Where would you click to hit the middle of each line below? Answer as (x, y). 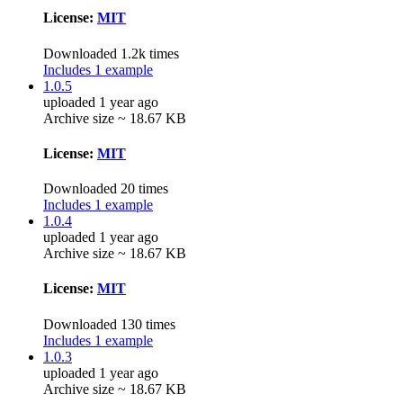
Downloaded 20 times (106, 189)
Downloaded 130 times (109, 324)
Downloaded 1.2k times (111, 53)
